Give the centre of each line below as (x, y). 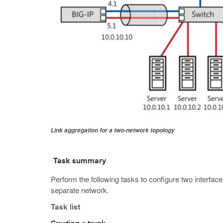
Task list (65, 208)
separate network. (80, 190)
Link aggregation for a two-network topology (113, 130)
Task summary (80, 161)
